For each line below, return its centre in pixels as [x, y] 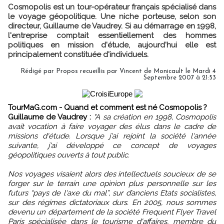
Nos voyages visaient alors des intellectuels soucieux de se [112, 174]
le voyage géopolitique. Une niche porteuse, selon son [112, 16]
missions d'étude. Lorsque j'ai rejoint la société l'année [112, 136]
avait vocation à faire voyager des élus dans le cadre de [112, 126]
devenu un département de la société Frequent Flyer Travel [112, 212]
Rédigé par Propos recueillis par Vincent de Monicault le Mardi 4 [118, 71]
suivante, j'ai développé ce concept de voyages [112, 145]
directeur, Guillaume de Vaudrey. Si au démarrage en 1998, [112, 26]
